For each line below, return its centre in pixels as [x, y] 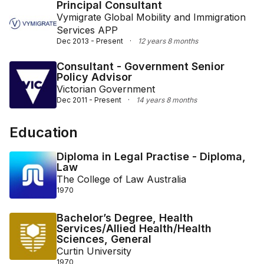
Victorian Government [106, 89]
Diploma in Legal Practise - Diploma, [151, 156]
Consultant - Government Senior [141, 66]
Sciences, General [104, 239]
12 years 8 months [168, 41]
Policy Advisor [94, 77]
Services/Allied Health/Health [134, 228]
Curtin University [94, 251]
